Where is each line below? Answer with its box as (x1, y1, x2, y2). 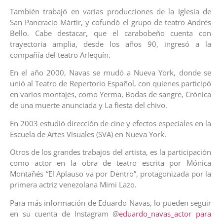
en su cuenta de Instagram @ (10, 208, 119, 219)
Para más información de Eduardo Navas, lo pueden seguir (10, 197, 211, 208)
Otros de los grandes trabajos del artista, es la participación (10, 147, 211, 157)
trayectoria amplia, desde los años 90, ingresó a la (10, 39, 211, 49)
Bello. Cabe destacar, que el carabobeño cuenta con (10, 28, 211, 38)
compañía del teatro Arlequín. (10, 50, 110, 60)
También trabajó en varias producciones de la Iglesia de (10, 6, 211, 17)
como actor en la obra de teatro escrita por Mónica (10, 158, 211, 168)
